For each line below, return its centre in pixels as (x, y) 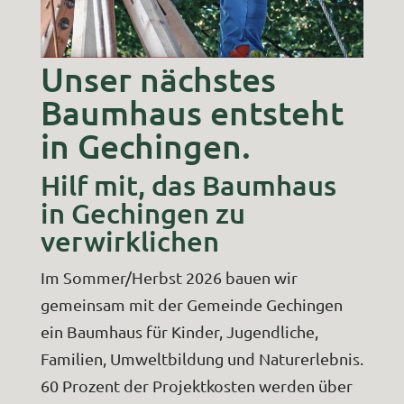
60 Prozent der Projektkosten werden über (196, 385)
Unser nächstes (158, 78)
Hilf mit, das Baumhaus (188, 184)
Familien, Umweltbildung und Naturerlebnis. (202, 358)
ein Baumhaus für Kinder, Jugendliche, (179, 331)
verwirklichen (129, 240)
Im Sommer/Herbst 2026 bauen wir (169, 277)
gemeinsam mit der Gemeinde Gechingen (191, 304)
